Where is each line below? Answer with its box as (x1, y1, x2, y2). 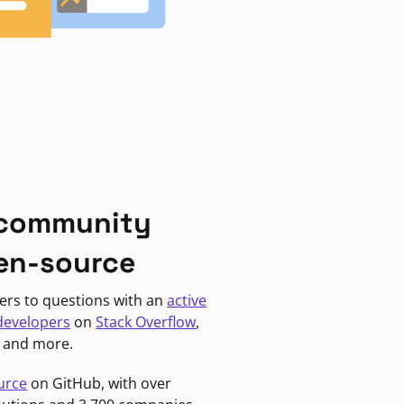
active (167, 289, 207, 310)
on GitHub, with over (27, 372, 172, 393)
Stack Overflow (96, 311, 197, 332)
